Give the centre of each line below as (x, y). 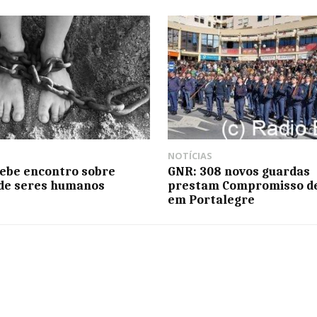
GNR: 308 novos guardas (238, 171)
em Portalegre (211, 199)
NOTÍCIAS (190, 155)
